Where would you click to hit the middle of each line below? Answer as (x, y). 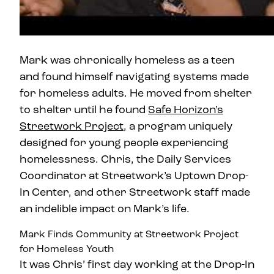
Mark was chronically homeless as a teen (127, 60)
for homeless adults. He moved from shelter (136, 93)
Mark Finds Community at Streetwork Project (129, 234)
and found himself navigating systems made (134, 76)
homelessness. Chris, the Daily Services (125, 159)
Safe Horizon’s (186, 109)
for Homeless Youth (67, 249)
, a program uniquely (178, 126)
